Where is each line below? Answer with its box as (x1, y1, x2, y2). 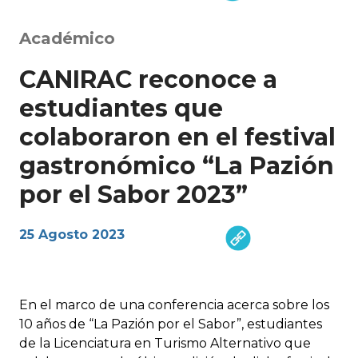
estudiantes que (19, 93, 223, 123)
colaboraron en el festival (19, 121, 336, 152)
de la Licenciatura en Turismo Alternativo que (19, 335, 311, 351)
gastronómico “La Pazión (19, 150, 334, 181)
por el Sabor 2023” (19, 179, 248, 209)
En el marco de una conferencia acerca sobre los (19, 296, 329, 312)
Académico (19, 28, 115, 48)
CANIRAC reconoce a (19, 64, 277, 94)
